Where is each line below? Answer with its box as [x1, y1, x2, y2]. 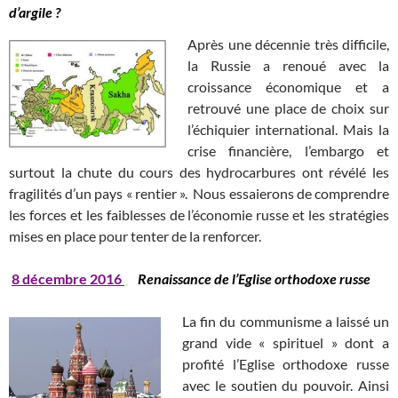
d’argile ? [9, 4, 60, 21]
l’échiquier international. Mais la [187, 121, 389, 139]
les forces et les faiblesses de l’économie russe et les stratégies [9, 206, 389, 224]
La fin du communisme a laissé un [182, 313, 389, 330]
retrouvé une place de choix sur [187, 99, 389, 117]
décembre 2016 [22, 270, 124, 288]
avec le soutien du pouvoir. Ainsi [182, 377, 389, 394]
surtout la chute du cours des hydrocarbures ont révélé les [9, 163, 389, 181]
